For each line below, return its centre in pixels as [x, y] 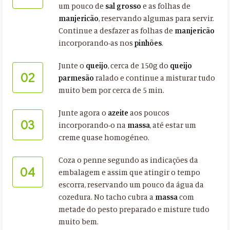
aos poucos [149, 113]
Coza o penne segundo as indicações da [128, 160]
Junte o [72, 66]
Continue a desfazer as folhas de [116, 31]
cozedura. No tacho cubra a [107, 197]
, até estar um [173, 125]
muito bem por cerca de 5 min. [111, 90]
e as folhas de [166, 6]
